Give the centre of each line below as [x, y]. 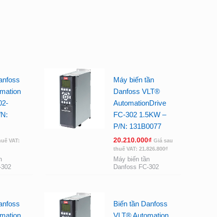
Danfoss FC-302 [136, 167]
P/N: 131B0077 [137, 126]
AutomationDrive [139, 103]
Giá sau [163, 140]
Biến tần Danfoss [140, 204]
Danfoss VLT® [136, 91]
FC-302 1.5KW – [139, 115]
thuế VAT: [126, 148]
